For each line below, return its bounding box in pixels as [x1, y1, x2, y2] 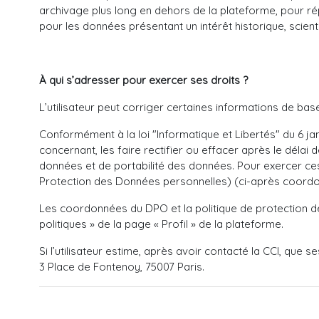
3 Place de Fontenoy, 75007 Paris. [39, 260, 204, 273]
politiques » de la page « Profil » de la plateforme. [39, 217, 283, 231]
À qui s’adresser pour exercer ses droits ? [39, 73, 248, 87]
